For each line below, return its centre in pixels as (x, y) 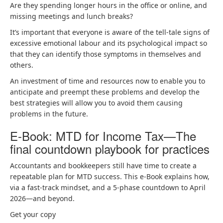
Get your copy (33, 214)
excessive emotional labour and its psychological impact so (109, 43)
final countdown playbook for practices (110, 149)
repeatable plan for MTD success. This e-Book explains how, (110, 176)
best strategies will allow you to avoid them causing (96, 103)
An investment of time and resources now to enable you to (108, 81)
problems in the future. (49, 114)
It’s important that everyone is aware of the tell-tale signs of (110, 32)
